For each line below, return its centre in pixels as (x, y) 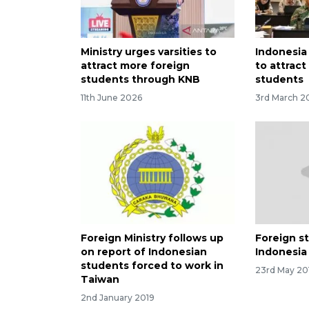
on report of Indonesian (144, 251)
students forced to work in (152, 265)
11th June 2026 (111, 97)
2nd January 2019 (118, 297)
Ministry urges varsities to (149, 52)
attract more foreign (135, 66)
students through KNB (140, 80)
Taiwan (100, 279)
